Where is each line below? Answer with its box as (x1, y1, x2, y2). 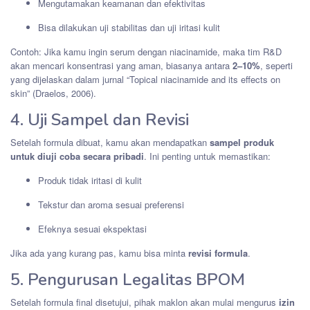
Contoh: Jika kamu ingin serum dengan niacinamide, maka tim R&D (10, 44, 282, 58)
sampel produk (210, 135, 274, 149)
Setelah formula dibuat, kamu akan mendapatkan (10, 135, 210, 149)
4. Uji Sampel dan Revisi (10, 108, 189, 131)
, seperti (260, 58, 293, 72)
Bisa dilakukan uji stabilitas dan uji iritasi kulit (38, 20, 220, 34)
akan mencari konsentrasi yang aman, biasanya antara (10, 58, 232, 72)
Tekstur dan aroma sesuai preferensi (38, 197, 184, 211)
